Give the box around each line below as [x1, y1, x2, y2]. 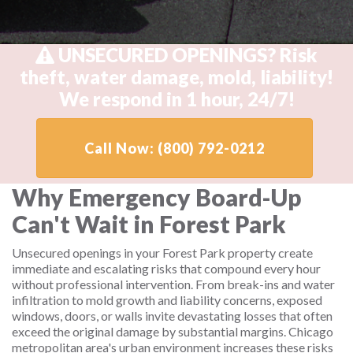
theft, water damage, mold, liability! [20, 65, 333, 88]
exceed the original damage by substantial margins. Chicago [12, 324, 333, 339]
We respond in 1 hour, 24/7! [58, 87, 295, 110]
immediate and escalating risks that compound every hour [12, 261, 321, 276]
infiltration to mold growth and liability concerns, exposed [12, 292, 322, 307]
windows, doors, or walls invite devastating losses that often [12, 308, 333, 323]
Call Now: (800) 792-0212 [84, 139, 265, 157]
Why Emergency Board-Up [12, 183, 301, 211]
